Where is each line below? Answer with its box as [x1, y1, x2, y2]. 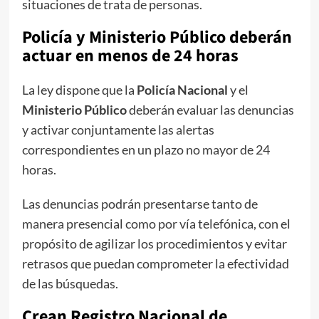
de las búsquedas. [21, 275, 118, 291]
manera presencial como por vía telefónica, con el [21, 215, 291, 231]
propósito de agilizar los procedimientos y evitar [21, 235, 287, 251]
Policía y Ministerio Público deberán [21, 24, 292, 50]
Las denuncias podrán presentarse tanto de [21, 195, 258, 211]
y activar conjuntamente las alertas [21, 121, 214, 137]
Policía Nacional [136, 81, 228, 98]
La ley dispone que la [21, 81, 137, 98]
